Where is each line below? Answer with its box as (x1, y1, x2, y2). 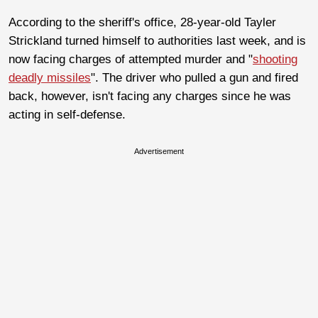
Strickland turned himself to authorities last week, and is (9, 33, 306, 48)
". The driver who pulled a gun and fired (91, 70, 298, 84)
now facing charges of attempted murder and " (9, 52, 253, 66)
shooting (253, 52, 297, 66)
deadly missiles (9, 70, 91, 84)
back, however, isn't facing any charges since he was (9, 89, 291, 103)
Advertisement (134, 146, 184, 155)
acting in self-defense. (9, 107, 129, 121)
